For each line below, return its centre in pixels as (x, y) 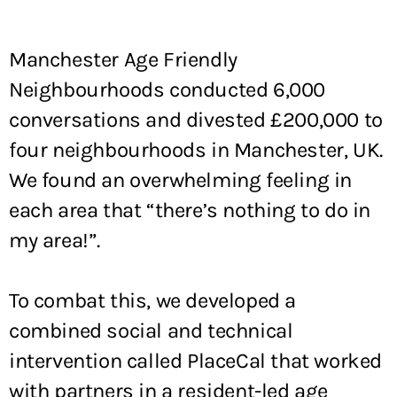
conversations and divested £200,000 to (196, 120)
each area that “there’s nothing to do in (190, 210)
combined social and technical (151, 331)
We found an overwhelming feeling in (181, 180)
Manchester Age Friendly (123, 59)
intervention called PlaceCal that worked (196, 361)
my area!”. (54, 240)
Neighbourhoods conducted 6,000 (167, 90)
